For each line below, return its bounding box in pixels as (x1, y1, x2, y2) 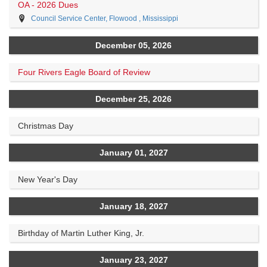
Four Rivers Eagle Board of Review (18, 67, 150, 77)
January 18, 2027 (99, 201, 168, 211)
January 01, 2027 (99, 147, 168, 157)
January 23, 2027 (99, 254, 168, 265)
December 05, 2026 (95, 40, 172, 50)
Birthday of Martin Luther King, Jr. (18, 228, 144, 238)
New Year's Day (18, 174, 77, 184)
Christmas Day (18, 120, 73, 131)
